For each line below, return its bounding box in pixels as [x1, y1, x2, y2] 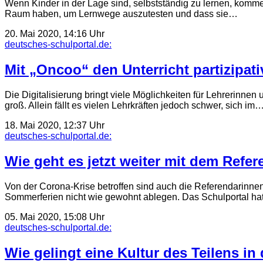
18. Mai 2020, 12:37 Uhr [5, 120, 104, 131]
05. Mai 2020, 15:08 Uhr [5, 211, 104, 222]
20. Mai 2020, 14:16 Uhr [5, 29, 104, 39]
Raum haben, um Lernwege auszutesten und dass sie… [5, 9, 238, 19]
